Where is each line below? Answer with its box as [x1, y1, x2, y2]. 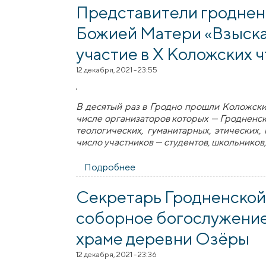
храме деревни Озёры [76, 228, 250, 249]
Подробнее [84, 161, 136, 173]
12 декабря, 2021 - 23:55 [76, 65, 158, 74]
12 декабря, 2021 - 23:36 [76, 250, 157, 259]
